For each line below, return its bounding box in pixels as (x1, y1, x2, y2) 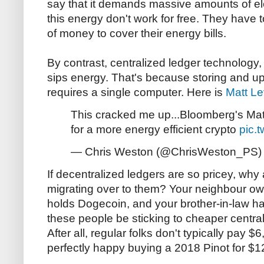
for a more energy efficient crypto (71, 123, 239, 136)
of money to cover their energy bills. (47, 27, 226, 39)
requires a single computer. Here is (47, 85, 226, 98)
